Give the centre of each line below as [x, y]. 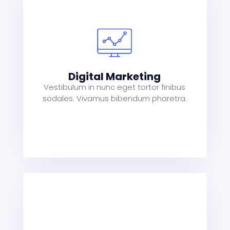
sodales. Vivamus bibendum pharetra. [114, 98]
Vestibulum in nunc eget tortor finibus [115, 87]
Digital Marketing [115, 76]
